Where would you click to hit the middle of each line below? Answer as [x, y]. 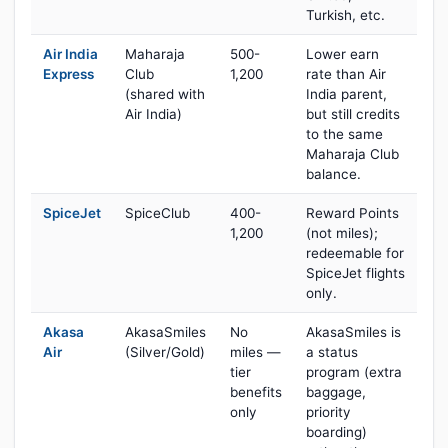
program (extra [354, 372]
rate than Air [346, 74]
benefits [256, 392]
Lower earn [342, 54]
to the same [344, 134]
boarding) [336, 432]
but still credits [353, 114]
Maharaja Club [352, 154]
